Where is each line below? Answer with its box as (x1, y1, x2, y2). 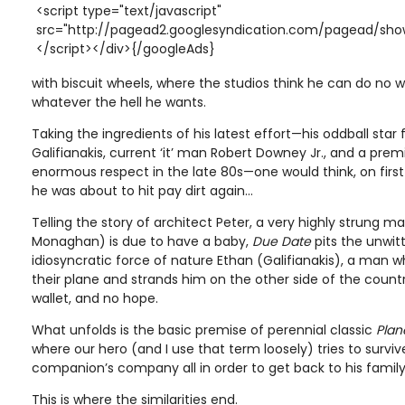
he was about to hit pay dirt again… (32, 181, 253, 200)
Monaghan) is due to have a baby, (32, 231, 252, 250)
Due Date (252, 231, 311, 250)
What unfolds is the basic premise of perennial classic (32, 320, 376, 339)
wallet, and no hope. (32, 288, 158, 307)
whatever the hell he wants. (32, 92, 206, 111)
